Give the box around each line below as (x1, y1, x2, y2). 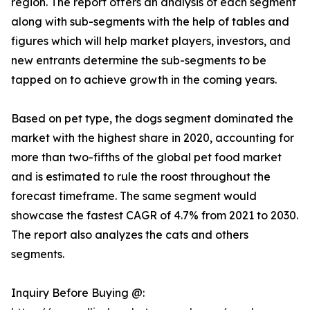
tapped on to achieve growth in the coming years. (11, 73, 277, 87)
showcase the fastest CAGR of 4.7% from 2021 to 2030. (11, 208, 298, 223)
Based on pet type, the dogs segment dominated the (11, 111, 293, 126)
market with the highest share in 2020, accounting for (11, 131, 294, 145)
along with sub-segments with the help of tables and (11, 15, 289, 29)
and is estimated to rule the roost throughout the (11, 170, 271, 184)
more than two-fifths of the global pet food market (11, 150, 282, 165)
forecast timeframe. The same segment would (11, 189, 257, 203)
